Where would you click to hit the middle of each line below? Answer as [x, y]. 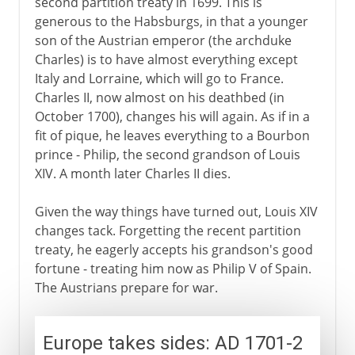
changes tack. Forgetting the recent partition [168, 230]
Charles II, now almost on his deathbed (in [159, 97]
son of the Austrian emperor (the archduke [163, 40]
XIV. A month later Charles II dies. [132, 173]
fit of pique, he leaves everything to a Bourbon [172, 135]
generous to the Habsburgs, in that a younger [171, 21]
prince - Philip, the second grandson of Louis [167, 154]
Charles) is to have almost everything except [166, 59]
